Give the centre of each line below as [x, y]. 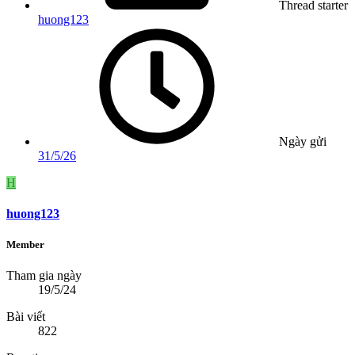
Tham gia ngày [44, 276]
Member [25, 245]
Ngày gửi [303, 141]
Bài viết [26, 317]
